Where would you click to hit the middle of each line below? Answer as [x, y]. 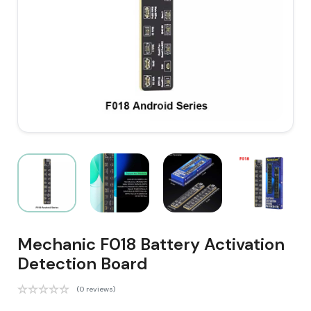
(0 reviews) [96, 289]
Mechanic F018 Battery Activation [151, 244]
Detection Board [83, 263]
